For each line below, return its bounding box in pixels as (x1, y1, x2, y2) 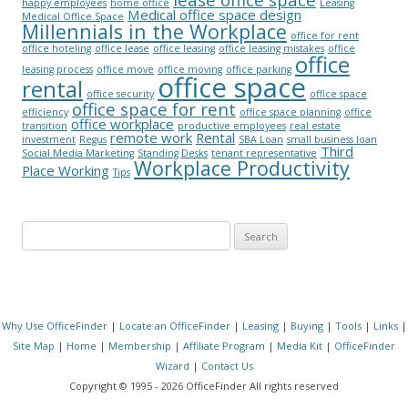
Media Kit (277, 338, 322, 352)
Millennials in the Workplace (22, 17, 287, 45)
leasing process (22, 62, 93, 76)
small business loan (287, 132, 377, 146)
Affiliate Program (183, 338, 265, 352)
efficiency (22, 105, 68, 118)
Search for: (22, 223, 83, 240)
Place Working (22, 160, 109, 179)
